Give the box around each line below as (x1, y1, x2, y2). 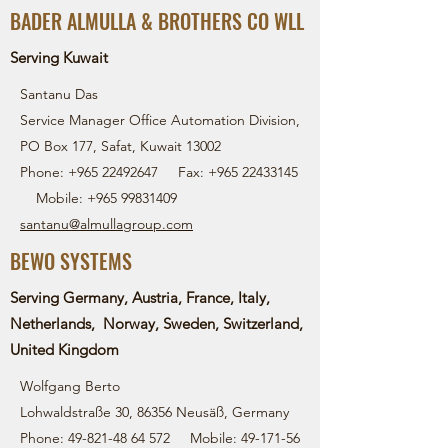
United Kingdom (10, 340, 119, 359)
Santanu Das (20, 85, 98, 103)
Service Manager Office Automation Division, (20, 111, 300, 129)
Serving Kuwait (10, 48, 108, 67)
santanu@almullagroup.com (20, 215, 193, 233)
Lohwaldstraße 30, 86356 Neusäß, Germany (20, 403, 289, 421)
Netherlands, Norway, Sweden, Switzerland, (10, 314, 303, 333)
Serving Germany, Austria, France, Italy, (10, 288, 270, 307)
